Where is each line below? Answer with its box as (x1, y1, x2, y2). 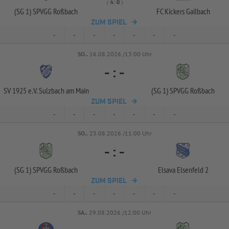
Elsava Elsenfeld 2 (157, 165, 209, 175)
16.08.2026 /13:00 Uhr (89, 50, 152, 58)
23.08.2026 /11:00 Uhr (89, 129, 152, 137)
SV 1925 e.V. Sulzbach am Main (3, 85, 89, 96)
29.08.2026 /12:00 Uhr (89, 209, 151, 216)
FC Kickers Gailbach (156, 6, 210, 16)
